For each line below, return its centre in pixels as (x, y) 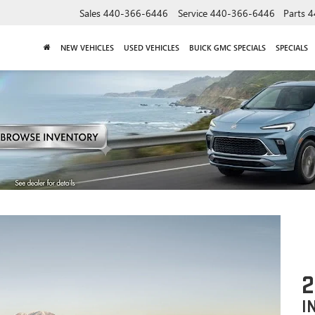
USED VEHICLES (152, 47)
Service (193, 13)
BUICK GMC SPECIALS (227, 47)
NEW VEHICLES (87, 47)
